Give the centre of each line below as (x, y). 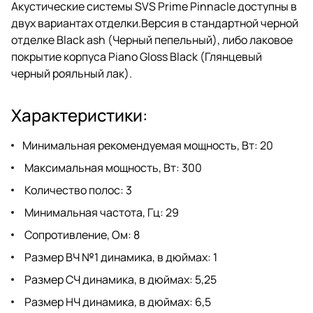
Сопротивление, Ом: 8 (81, 234)
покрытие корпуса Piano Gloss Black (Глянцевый (137, 56)
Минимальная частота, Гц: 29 (101, 212)
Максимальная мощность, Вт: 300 (112, 167)
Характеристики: (80, 115)
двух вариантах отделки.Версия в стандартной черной (155, 23)
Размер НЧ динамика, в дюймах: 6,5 (117, 301)
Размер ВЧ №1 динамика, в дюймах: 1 (120, 257)
